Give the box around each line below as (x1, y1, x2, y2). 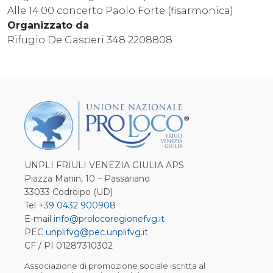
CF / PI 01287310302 (24, 240, 113, 251)
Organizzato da (7, 19, 89, 31)
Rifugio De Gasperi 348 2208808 (7, 34, 172, 46)
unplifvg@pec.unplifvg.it (46, 227, 148, 238)
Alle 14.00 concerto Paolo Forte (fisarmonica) (7, 4, 233, 16)
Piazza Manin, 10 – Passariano (24, 173, 150, 184)
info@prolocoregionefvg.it (54, 213, 165, 224)
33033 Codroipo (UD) (24, 186, 113, 197)
